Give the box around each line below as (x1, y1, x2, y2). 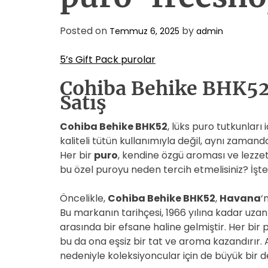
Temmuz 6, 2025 (109, 25, 179, 37)
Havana (220, 191, 261, 205)
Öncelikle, (60, 191, 108, 205)
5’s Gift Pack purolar (60, 53, 156, 66)
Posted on (60, 24, 109, 38)
